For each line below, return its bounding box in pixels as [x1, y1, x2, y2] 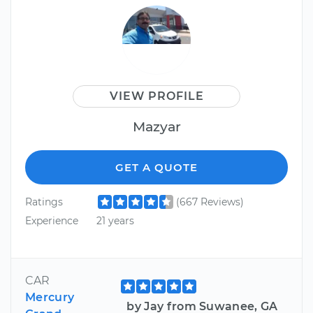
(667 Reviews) [175, 195, 244, 208]
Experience [25, 214, 78, 227]
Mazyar [132, 117, 181, 135]
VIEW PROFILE [109, 89, 204, 103]
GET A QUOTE [115, 160, 198, 174]
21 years [96, 214, 134, 227]
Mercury [25, 291, 75, 305]
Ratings [25, 195, 63, 208]
